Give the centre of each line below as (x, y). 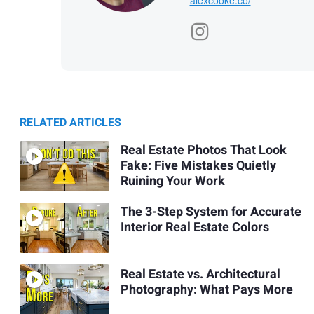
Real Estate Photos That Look (203, 151)
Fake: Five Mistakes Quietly (198, 166)
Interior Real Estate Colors (194, 228)
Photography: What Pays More (206, 289)
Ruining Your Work (172, 182)
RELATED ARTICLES (70, 122)
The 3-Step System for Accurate (211, 212)
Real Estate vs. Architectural (200, 274)
